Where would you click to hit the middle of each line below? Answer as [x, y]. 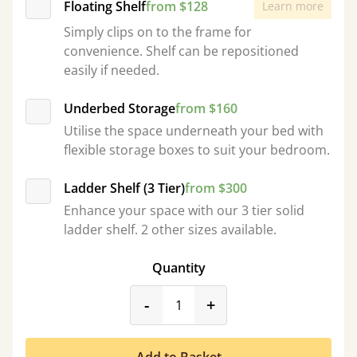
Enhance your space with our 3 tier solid [184, 210]
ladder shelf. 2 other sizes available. [170, 229]
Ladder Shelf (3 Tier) [124, 188]
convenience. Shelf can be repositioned [181, 51]
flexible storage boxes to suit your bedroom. [197, 150]
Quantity [178, 268]
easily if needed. [112, 70]
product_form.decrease [238, 304]
